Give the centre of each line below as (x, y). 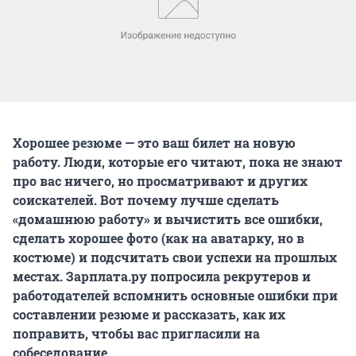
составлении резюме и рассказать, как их (149, 314)
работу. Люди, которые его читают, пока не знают (178, 161)
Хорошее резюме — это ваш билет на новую (154, 142)
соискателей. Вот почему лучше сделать (146, 199)
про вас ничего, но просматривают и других (160, 180)
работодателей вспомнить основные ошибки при (175, 295)
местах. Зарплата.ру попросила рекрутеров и (162, 276)
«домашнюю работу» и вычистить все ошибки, (168, 219)
